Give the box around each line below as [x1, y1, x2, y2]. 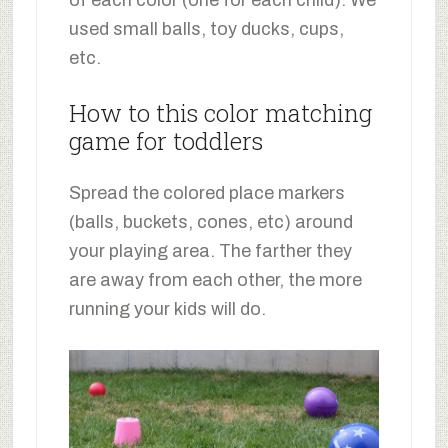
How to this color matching [68, 96, 372, 129]
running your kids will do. [68, 298, 266, 319]
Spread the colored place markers [68, 182, 345, 203]
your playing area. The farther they [68, 240, 352, 261]
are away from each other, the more [68, 269, 362, 290]
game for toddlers [68, 124, 263, 157]
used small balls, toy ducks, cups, [68, 18, 344, 39]
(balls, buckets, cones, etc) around [68, 211, 353, 232]
